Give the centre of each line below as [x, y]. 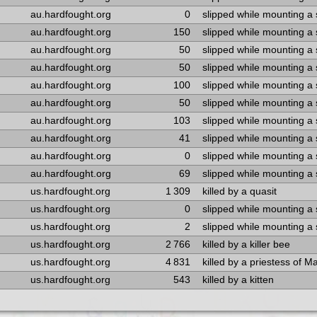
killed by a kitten [238, 280]
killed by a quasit [239, 191]
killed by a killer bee [246, 244]
